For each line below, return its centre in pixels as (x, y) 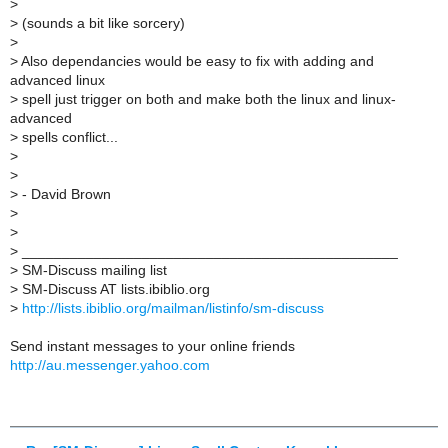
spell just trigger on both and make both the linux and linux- (207, 99)
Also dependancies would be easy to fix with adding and (196, 61)
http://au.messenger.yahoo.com (110, 365)
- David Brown (64, 194)
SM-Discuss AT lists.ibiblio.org (114, 289)
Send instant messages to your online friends (152, 346)
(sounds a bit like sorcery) (101, 23)
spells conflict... (68, 137)
